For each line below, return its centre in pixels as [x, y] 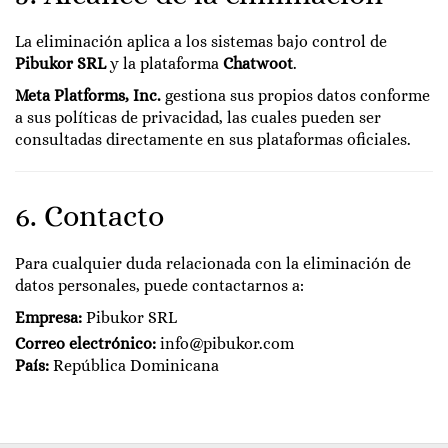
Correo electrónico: [85, 343]
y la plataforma [164, 63]
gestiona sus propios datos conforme [295, 95]
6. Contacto [89, 216]
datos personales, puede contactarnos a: [159, 285]
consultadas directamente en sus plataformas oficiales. [213, 139]
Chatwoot [258, 63]
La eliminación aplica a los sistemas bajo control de [201, 41]
